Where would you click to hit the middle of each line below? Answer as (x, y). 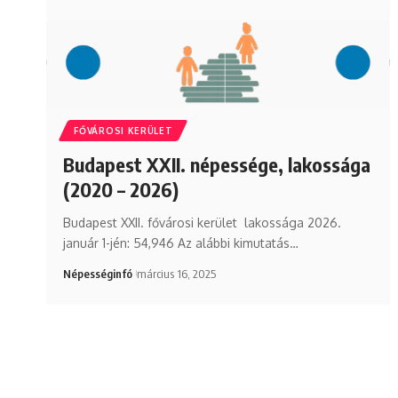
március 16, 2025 (176, 273)
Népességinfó (98, 273)
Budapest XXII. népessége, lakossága (217, 164)
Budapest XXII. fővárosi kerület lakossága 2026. (203, 222)
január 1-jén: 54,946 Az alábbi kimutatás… (181, 243)
